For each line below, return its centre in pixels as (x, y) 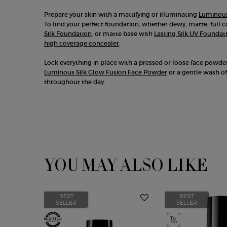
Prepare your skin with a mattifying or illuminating (121, 14)
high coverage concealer (82, 43)
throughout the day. (75, 82)
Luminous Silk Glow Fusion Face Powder (106, 72)
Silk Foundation (68, 34)
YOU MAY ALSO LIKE (126, 166)
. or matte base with (123, 34)
